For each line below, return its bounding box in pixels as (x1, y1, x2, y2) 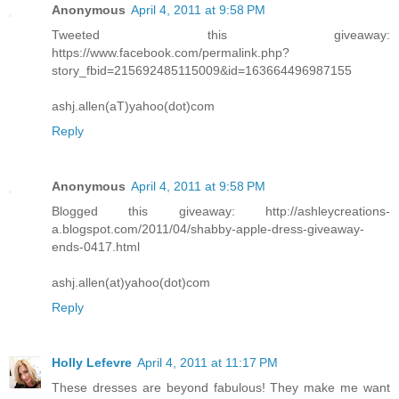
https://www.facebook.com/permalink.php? (52, 45, 289, 61)
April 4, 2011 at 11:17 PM (137, 355, 278, 370)
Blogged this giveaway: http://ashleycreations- (52, 204, 390, 219)
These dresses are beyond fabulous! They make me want (52, 380, 390, 395)
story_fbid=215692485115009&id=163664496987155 (52, 63, 352, 78)
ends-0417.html (52, 240, 140, 255)
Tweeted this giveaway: (52, 28, 390, 43)
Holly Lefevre (52, 355, 132, 370)
